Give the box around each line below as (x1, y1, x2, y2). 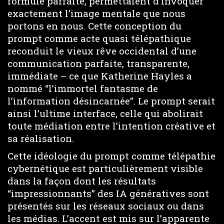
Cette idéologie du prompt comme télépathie (7, 149, 215, 162)
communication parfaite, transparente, (7, 57, 189, 69)
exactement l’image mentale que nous (7, 7, 185, 19)
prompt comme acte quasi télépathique (7, 32, 191, 44)
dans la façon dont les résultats (7, 174, 156, 187)
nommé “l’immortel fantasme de (7, 82, 158, 94)
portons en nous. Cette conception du (7, 19, 181, 32)
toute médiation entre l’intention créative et (7, 119, 215, 132)
